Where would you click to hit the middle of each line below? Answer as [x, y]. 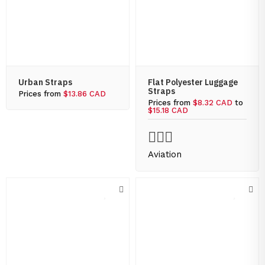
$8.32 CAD [213, 103]
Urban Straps [45, 82]
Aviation [165, 154]
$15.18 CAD [168, 110]
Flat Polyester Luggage [193, 82]
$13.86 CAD [85, 94]
